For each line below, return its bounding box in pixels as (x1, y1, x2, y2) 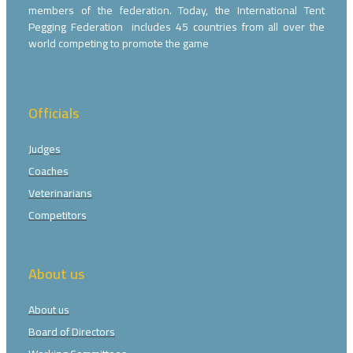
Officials (28, 100, 79, 127)
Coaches (28, 160, 69, 181)
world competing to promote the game (28, 33, 209, 54)
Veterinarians (28, 182, 92, 203)
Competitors (28, 204, 87, 225)
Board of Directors (28, 321, 115, 342)
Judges (28, 138, 61, 159)
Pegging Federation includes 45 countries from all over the (28, 17, 325, 38)
